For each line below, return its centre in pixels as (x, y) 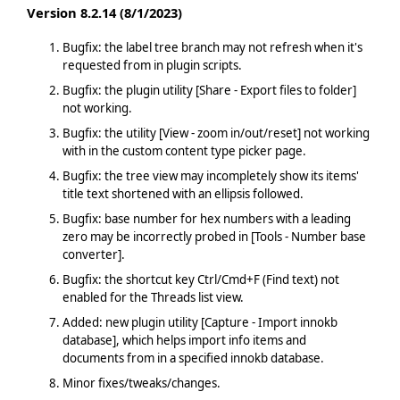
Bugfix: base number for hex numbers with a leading (206, 218)
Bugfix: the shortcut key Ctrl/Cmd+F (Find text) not (200, 279)
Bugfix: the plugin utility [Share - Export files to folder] (209, 90)
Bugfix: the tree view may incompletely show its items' (210, 175)
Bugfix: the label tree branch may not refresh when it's (212, 47)
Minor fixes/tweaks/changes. (141, 383)
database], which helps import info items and (184, 340)
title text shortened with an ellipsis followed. (183, 193)
